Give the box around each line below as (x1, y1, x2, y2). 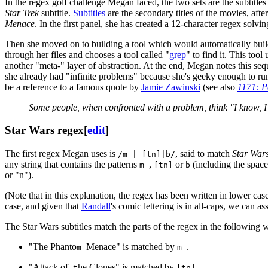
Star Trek (5, 7, 39, 18)
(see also (200, 81, 237, 92)
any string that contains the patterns (5, 159, 139, 170)
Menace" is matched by (86, 242, 177, 252)
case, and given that (5, 201, 81, 212)
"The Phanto (29, 242, 77, 252)
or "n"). (5, 170, 33, 181)
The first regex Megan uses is (5, 148, 118, 159)
